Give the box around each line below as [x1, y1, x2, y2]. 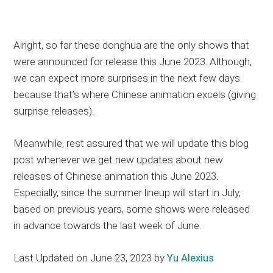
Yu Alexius [167, 252, 214, 264]
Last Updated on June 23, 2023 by [13, 252, 168, 264]
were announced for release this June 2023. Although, [13, 55, 252, 68]
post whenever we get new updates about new [13, 154, 224, 166]
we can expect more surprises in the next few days [13, 72, 241, 85]
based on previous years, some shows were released [13, 203, 250, 216]
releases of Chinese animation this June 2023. [13, 170, 219, 183]
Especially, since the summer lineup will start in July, [13, 186, 241, 199]
